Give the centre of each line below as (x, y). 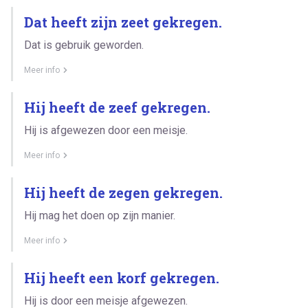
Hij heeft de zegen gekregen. (123, 192)
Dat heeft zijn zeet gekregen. (123, 22)
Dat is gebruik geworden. (84, 45)
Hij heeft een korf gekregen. (122, 277)
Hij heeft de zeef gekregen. (117, 107)
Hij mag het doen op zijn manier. (100, 215)
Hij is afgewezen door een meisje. (106, 130)
